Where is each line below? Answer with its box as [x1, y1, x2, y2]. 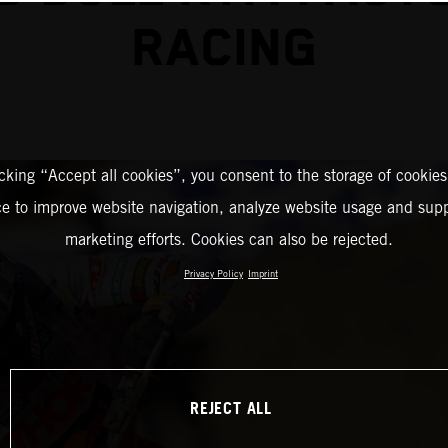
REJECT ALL [190, 393, 272, 425]
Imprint [248, 268, 278, 279]
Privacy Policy [184, 268, 243, 279]
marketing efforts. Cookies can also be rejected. [64, 230, 393, 249]
